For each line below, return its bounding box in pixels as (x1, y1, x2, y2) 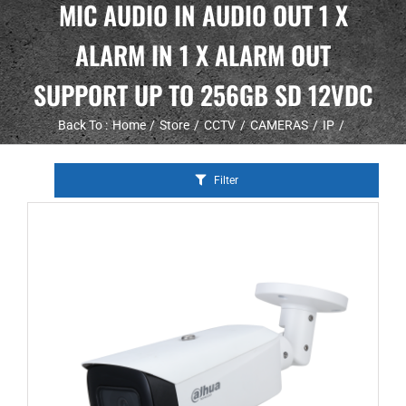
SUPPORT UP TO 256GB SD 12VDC (34, 76, 372, 113)
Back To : (57, 118, 108, 132)
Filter (213, 174, 238, 187)
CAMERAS (249, 118, 308, 132)
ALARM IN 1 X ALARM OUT (75, 36, 331, 73)
